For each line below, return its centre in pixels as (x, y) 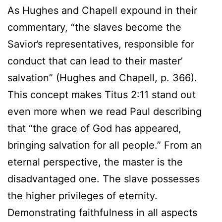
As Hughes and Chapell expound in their (102, 10)
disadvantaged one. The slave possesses (104, 179)
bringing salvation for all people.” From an (105, 145)
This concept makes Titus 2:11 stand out (102, 94)
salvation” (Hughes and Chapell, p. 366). (102, 78)
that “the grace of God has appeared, (94, 128)
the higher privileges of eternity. (83, 195)
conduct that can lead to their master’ (95, 61)
